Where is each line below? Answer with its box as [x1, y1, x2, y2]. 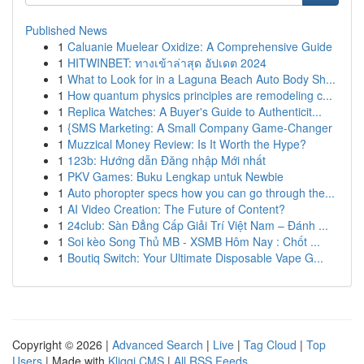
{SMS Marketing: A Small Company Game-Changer [67, 119, 332, 136]
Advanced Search [112, 336, 203, 353]
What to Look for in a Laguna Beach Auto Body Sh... [67, 71, 336, 87]
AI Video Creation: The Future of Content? [67, 201, 285, 217]
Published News [25, 22, 107, 38]
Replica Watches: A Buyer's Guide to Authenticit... [67, 103, 322, 119]
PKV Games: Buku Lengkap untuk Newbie [67, 168, 284, 184]
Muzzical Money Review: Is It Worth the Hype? [67, 136, 306, 152]
